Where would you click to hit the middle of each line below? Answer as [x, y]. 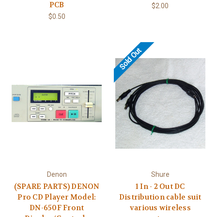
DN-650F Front [57, 208]
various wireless [160, 208]
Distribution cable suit [160, 197]
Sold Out [130, 59]
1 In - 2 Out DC [160, 187]
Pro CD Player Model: [57, 197]
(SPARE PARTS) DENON [57, 187]
